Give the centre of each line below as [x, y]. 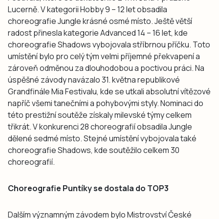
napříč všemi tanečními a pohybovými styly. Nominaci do [106, 103]
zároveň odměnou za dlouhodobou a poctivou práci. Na [106, 68]
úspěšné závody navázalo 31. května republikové [94, 79]
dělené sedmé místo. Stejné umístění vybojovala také [102, 138]
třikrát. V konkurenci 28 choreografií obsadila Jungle [100, 126]
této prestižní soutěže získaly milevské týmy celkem [100, 115]
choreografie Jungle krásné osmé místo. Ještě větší [100, 21]
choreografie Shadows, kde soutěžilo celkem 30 [94, 150]
